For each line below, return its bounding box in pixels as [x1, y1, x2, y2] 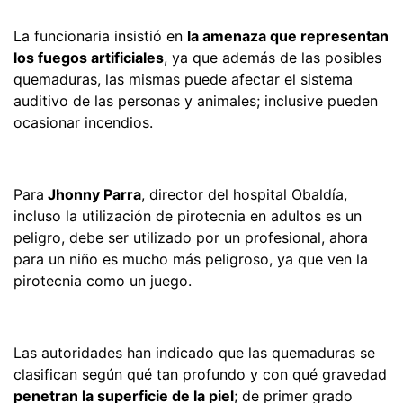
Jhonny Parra [44, 184, 141, 203]
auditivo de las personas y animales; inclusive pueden [13, 91, 378, 110]
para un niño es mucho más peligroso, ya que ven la [13, 249, 368, 268]
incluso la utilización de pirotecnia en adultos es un [13, 206, 362, 225]
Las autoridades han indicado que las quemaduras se [13, 343, 375, 362]
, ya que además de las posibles [164, 48, 381, 67]
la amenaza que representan [187, 26, 389, 45]
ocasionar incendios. [13, 112, 153, 131]
